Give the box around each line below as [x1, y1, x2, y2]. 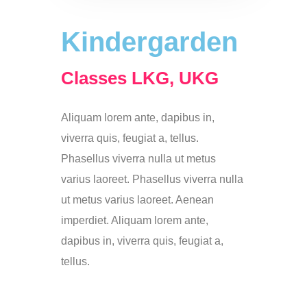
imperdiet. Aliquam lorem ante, [61, 214, 208, 227]
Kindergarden [61, 27, 238, 58]
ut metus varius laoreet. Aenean [61, 194, 214, 206]
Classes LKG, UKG [61, 68, 219, 89]
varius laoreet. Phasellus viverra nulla [61, 173, 243, 186]
